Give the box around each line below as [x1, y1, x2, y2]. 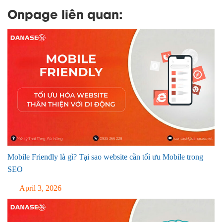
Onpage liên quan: [7, 4, 123, 22]
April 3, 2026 [18, 183, 61, 192]
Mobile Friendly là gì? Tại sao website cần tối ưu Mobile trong [7, 152, 203, 161]
